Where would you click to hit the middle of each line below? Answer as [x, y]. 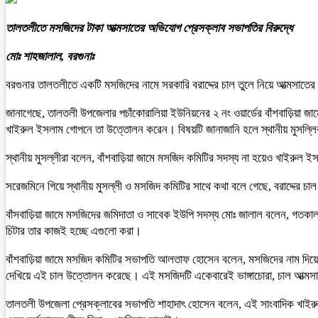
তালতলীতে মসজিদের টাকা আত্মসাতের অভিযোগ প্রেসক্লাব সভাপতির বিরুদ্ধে [149, 28]
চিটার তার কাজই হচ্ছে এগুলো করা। [73, 231]
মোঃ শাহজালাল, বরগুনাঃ [50, 56]
